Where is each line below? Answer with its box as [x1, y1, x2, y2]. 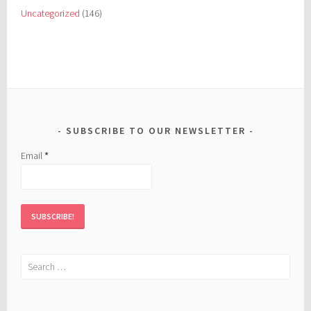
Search [20, 255, 48, 268]
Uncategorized [21, 7, 81, 20]
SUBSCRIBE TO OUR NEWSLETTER [65, 124, 246, 137]
